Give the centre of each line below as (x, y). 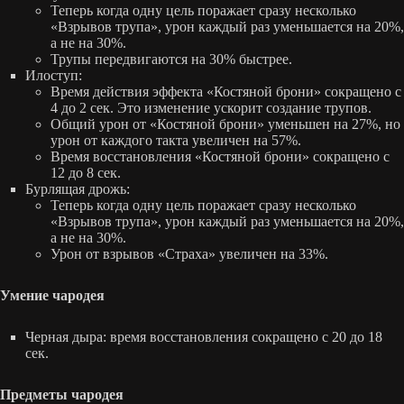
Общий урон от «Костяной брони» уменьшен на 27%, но (225, 124)
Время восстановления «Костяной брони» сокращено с (220, 156)
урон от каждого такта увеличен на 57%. (176, 140)
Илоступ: (54, 75)
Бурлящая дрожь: (78, 188)
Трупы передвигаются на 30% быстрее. (171, 59)
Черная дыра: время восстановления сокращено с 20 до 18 (204, 336)
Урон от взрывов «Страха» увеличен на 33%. (189, 253)
